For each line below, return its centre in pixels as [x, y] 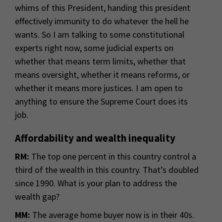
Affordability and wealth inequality [95, 138]
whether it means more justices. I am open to [99, 88]
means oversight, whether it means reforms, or [102, 75]
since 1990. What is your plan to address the [96, 183]
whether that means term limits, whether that [100, 61]
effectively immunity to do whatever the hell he [102, 21]
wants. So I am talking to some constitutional [100, 35]
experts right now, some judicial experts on [94, 48]
